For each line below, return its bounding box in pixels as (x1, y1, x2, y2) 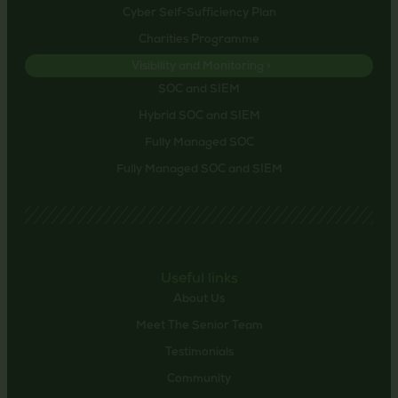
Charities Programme (139, 35, 259, 46)
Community (167, 374, 231, 386)
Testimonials (164, 347, 234, 359)
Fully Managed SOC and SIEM (115, 164, 283, 176)
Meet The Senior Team (135, 321, 263, 332)
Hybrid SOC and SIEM (138, 111, 260, 123)
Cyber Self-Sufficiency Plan (122, 8, 276, 20)
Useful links (160, 273, 238, 287)
